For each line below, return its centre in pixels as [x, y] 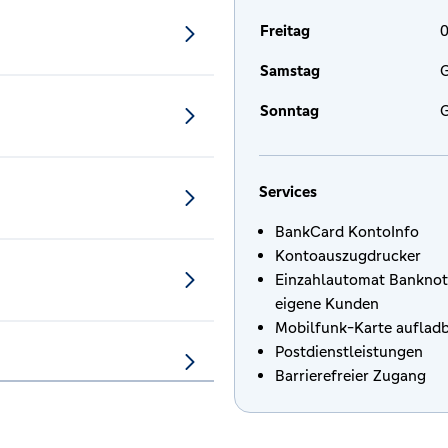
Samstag [290, 70]
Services [288, 191]
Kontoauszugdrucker [348, 255]
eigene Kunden [327, 303]
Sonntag [289, 110]
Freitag [285, 30]
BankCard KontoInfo [347, 231]
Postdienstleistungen [349, 351]
